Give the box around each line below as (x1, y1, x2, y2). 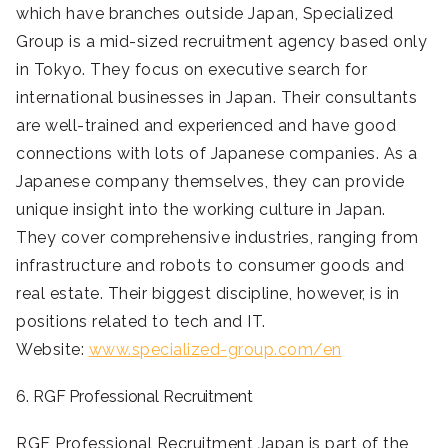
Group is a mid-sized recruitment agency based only (16, 31, 427, 51)
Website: (16, 339, 89, 359)
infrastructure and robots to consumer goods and (16, 255, 405, 275)
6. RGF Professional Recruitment (16, 386, 253, 406)
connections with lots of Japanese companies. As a (16, 143, 418, 163)
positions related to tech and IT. (16, 311, 266, 331)
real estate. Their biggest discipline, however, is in (16, 283, 400, 303)
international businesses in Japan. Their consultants (16, 87, 417, 107)
